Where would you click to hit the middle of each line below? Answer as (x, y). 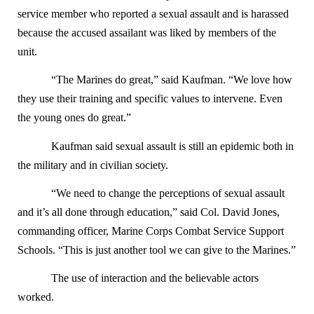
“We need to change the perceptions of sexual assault (168, 193)
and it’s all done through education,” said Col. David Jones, (149, 212)
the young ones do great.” (74, 118)
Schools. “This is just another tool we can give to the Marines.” (157, 250)
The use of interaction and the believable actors (155, 278)
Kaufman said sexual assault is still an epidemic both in (172, 146)
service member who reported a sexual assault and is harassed (153, 13)
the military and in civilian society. (93, 165)
